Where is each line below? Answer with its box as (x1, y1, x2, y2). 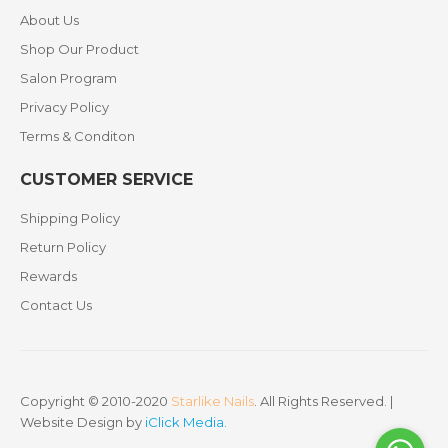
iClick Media (145, 414, 224, 430)
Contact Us (20, 297, 92, 313)
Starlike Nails (171, 393, 254, 409)
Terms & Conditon (20, 128, 135, 144)
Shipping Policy (20, 210, 120, 226)
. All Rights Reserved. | (254, 393, 393, 409)
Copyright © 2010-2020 (20, 393, 171, 409)
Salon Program (20, 70, 117, 86)
